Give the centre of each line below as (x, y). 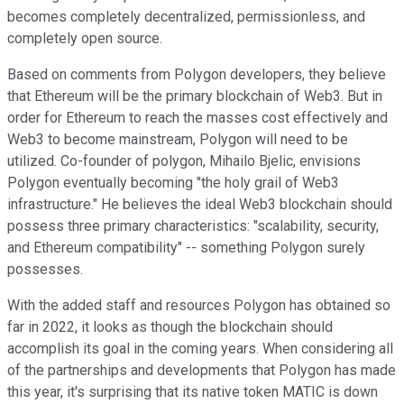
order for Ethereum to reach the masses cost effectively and (197, 117)
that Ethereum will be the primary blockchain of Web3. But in (195, 96)
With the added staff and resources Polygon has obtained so (199, 305)
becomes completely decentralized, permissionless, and (186, 16)
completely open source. (85, 38)
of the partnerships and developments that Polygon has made (202, 370)
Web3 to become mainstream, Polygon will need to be (178, 139)
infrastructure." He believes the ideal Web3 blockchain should (200, 204)
